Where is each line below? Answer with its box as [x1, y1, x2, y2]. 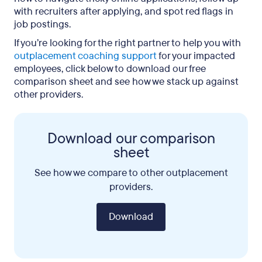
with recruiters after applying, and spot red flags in [14, 5, 233, 18]
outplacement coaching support [14, 49, 157, 63]
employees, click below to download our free [14, 62, 206, 75]
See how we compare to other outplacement [34, 166, 228, 180]
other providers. [14, 88, 83, 101]
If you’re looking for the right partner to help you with [14, 36, 241, 50]
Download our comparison [47, 129, 215, 149]
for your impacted [157, 49, 235, 63]
